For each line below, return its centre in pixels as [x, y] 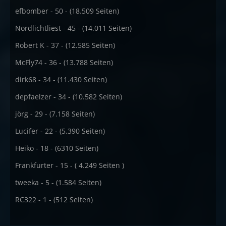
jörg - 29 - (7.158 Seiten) [55, 114]
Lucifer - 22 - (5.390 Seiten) [60, 131]
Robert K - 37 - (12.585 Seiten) [65, 45]
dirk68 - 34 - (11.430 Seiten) [61, 79]
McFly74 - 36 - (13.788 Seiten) [64, 62]
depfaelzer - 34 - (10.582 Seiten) [69, 97]
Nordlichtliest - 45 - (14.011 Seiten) [73, 28]
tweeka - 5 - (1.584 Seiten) [58, 182]
